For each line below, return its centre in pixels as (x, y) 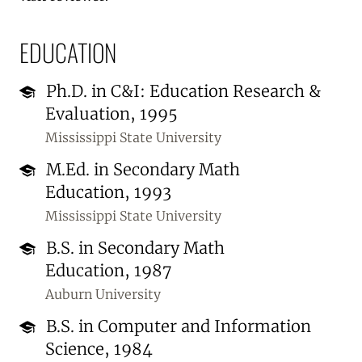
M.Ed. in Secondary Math (141, 169)
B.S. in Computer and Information (177, 326)
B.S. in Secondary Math (133, 248)
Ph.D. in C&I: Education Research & (181, 91)
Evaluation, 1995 (112, 114)
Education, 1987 (109, 270)
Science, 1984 (99, 349)
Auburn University (103, 294)
